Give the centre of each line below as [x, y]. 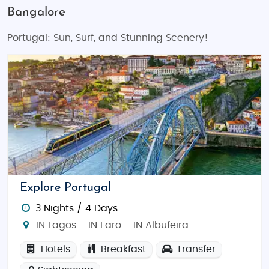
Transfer [194, 249]
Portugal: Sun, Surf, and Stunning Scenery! [108, 38]
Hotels [54, 249]
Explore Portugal [65, 188]
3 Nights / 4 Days [76, 208]
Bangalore [36, 12]
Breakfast [122, 249]
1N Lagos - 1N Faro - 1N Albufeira [110, 225]
